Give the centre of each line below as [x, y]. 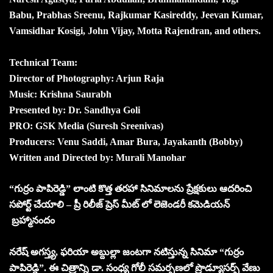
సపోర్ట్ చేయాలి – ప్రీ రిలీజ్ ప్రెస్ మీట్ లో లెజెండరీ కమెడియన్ [119, 204]
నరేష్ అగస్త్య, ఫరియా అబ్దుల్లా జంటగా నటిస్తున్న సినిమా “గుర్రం [126, 252]
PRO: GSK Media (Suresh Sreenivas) [86, 126]
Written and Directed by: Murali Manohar [97, 157]
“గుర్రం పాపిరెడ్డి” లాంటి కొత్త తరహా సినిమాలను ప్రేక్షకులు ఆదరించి [130, 188]
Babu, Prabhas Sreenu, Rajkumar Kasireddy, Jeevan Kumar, [136, 15]
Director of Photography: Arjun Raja [87, 78]
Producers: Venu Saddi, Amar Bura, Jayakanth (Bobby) [126, 141]
